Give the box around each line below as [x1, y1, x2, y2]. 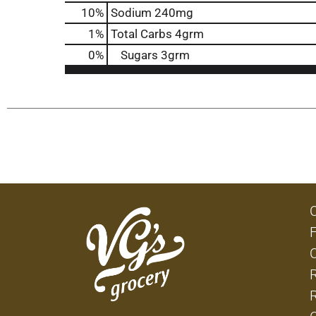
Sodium [111, 6, 152, 20]
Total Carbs [111, 27, 172, 41]
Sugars [121, 48, 158, 62]
